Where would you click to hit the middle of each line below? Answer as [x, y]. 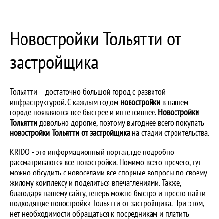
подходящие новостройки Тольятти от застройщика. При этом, [107, 203]
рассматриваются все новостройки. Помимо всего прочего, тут [106, 162]
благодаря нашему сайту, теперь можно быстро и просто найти [108, 193]
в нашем [174, 102]
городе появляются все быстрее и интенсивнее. [84, 112]
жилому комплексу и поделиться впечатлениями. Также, [95, 182]
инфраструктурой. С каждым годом [65, 102]
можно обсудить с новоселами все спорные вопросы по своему [108, 172]
